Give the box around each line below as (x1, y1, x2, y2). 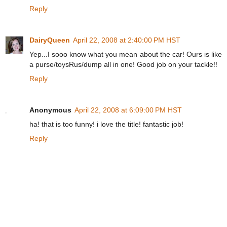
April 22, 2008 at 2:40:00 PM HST (73, 35, 180, 44)
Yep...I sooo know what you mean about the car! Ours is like (29, 50, 222, 58)
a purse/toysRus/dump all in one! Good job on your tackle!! (29, 60, 217, 68)
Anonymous (29, 105, 71, 114)
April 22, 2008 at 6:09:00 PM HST (74, 105, 182, 114)
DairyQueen (29, 35, 70, 44)
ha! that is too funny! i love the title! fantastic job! (29, 120, 183, 128)
